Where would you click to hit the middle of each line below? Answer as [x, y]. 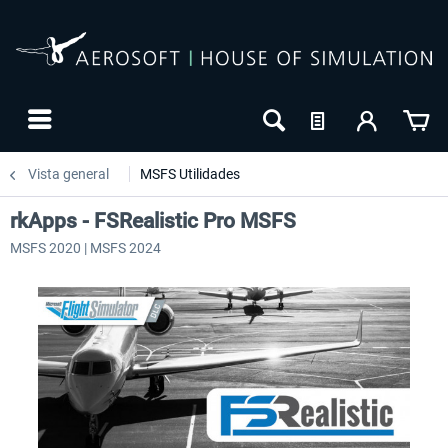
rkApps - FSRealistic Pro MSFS [153, 221]
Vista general [68, 174]
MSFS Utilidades [190, 174]
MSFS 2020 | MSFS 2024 [85, 248]
